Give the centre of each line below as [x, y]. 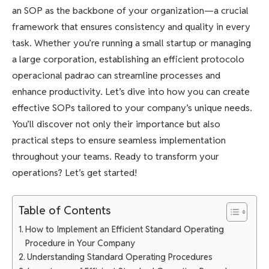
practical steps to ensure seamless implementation [119, 140]
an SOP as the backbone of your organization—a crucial [130, 10]
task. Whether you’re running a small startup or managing [131, 43]
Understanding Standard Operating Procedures [119, 257]
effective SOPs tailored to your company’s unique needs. [132, 107]
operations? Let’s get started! [74, 172]
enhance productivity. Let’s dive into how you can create [131, 91]
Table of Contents [65, 211]
